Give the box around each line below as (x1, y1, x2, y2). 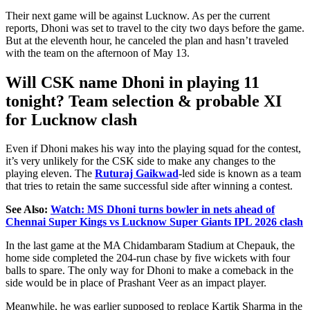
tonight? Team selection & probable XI (6, 91, 282, 110)
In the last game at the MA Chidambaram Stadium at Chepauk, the (6, 239, 295, 252)
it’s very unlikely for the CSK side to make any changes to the (6, 155, 275, 167)
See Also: (6, 203, 51, 216)
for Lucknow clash (6, 110, 137, 129)
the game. (259, 21, 304, 34)
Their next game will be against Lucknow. (6, 9, 192, 21)
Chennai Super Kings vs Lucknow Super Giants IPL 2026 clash (6, 216, 303, 228)
